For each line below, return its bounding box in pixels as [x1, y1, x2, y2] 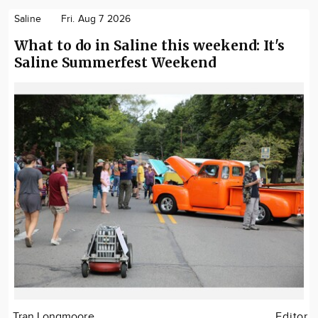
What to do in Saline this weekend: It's [14, 37, 285, 54]
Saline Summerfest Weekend [14, 54, 216, 71]
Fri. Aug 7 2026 [60, 13, 131, 25]
